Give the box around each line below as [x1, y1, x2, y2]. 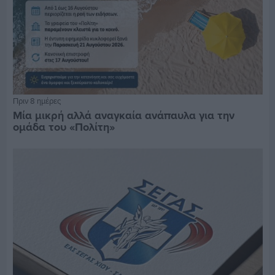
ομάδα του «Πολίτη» [12, 118, 115, 135]
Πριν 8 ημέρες [12, 95, 61, 106]
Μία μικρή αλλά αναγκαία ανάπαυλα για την [12, 107, 234, 123]
